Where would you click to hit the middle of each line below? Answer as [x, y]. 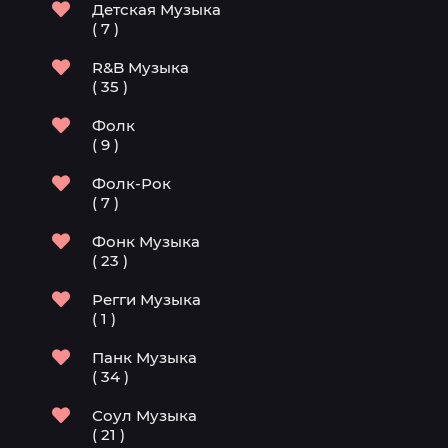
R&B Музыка [140, 67]
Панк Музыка [144, 357]
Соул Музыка [144, 415]
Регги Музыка [146, 299]
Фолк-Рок [131, 183]
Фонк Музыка [146, 241]
